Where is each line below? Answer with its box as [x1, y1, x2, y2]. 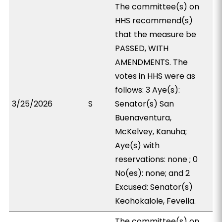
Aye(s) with [115, 140, 160, 151]
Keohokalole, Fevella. [115, 195, 196, 207]
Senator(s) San [115, 98, 174, 110]
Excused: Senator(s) [115, 181, 193, 193]
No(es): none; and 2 [115, 167, 190, 179]
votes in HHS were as [115, 70, 196, 82]
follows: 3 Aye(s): [115, 84, 180, 96]
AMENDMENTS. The [115, 56, 188, 68]
